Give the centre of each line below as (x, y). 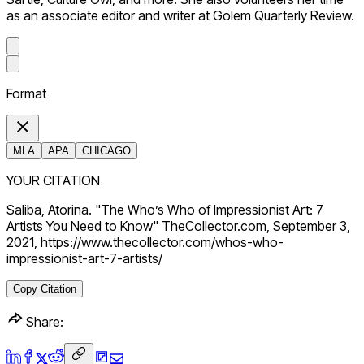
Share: (43, 321)
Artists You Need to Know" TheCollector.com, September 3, (178, 225)
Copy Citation (45, 288)
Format (26, 93)
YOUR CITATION (53, 180)
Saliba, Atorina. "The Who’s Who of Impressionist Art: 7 (165, 209)
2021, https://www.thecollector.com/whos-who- (145, 242)
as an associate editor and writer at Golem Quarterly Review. (180, 15)
